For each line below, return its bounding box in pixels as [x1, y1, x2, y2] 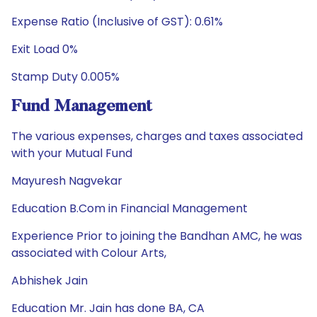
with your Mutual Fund [11, 145, 132, 161]
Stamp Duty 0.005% [11, 69, 120, 85]
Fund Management [11, 98, 152, 115]
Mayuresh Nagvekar [11, 173, 122, 189]
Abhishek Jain [11, 272, 88, 289]
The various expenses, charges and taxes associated [11, 128, 303, 144]
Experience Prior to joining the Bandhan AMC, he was [11, 228, 302, 244]
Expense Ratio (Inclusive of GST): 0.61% [11, 13, 223, 30]
